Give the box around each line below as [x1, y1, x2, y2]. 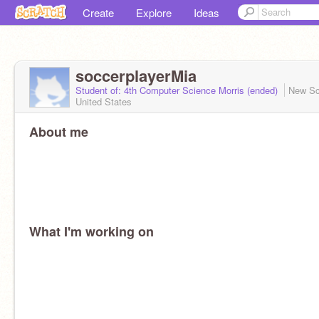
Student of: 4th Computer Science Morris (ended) [75, 83, 281, 97]
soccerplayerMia [75, 64, 197, 87]
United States [75, 95, 132, 108]
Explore [136, 5, 172, 20]
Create [83, 5, 114, 20]
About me [29, 122, 88, 141]
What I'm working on [29, 222, 154, 241]
